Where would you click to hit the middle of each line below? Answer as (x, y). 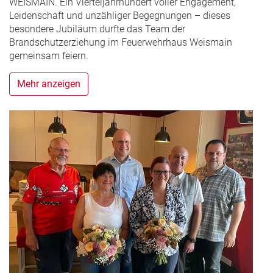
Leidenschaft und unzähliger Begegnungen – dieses (120, 15)
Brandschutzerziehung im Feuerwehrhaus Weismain (121, 42)
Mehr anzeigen (49, 83)
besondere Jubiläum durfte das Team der (97, 29)
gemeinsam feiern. (49, 55)
